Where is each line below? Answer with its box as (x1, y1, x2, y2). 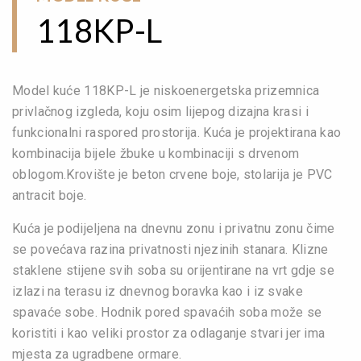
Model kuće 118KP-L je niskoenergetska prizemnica (12, 82, 320, 98)
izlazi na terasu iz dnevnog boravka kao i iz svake (12, 283, 303, 299)
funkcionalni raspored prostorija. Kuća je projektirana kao (12, 124, 342, 140)
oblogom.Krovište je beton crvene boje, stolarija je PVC (12, 166, 333, 182)
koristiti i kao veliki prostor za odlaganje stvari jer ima (12, 325, 326, 341)
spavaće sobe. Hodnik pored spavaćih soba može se (12, 304, 322, 320)
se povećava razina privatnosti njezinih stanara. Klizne (12, 241, 329, 257)
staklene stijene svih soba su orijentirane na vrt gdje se (12, 262, 335, 278)
